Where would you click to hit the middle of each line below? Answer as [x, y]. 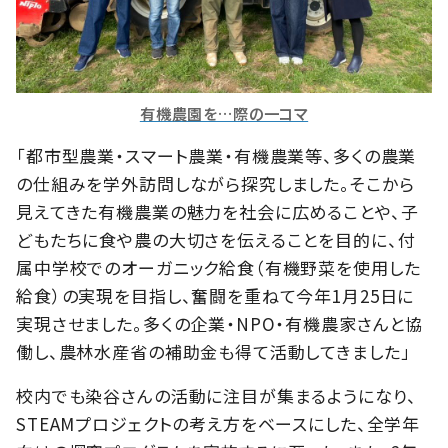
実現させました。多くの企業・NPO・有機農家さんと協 [220, 323]
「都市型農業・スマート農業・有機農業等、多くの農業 [216, 155]
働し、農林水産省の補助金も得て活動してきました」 [213, 351]
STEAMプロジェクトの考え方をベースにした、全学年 [218, 423]
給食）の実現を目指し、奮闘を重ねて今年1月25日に [215, 295]
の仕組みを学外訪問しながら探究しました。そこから [215, 183]
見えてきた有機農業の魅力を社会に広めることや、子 [217, 211]
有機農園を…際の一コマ [224, 112]
